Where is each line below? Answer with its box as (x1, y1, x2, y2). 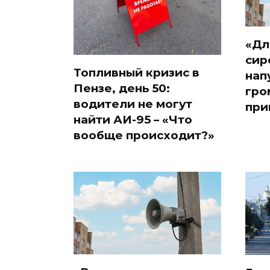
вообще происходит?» (74, 128, 215, 142)
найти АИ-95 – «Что (74, 112, 192, 127)
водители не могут (74, 96, 192, 111)
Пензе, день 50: (74, 81, 170, 95)
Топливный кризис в (74, 65, 199, 80)
